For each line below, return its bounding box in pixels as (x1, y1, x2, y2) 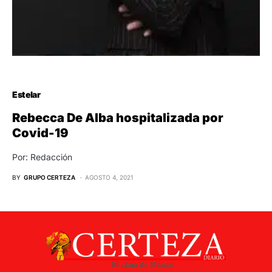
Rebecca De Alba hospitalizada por (12, 110, 223, 125)
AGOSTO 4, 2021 (85, 173, 134, 181)
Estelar (12, 89, 41, 100)
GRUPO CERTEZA (24, 173, 75, 181)
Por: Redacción (12, 151, 72, 162)
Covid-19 (12, 125, 69, 140)
